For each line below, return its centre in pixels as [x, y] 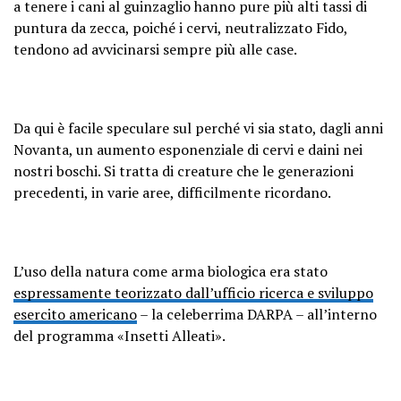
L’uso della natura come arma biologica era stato [171, 271]
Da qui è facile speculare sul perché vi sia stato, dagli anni [198, 128]
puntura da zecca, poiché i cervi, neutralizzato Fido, [180, 27]
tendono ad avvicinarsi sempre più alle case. [155, 49]
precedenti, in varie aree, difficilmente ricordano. [172, 192]
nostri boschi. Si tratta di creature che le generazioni [183, 171]
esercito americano [75, 314]
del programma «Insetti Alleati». [119, 335]
